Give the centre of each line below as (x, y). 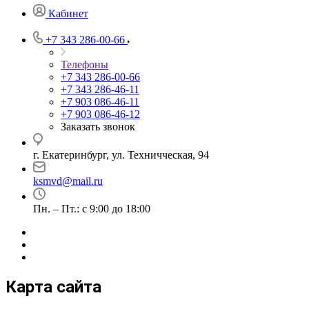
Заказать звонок (98, 127)
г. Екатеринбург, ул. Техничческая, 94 (121, 155)
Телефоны (84, 64)
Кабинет (68, 13)
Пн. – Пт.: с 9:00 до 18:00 (92, 209)
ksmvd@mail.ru (68, 181)
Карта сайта (53, 287)
